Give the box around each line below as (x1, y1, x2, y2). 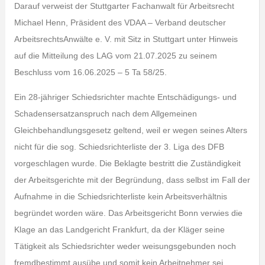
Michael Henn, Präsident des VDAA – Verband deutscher (14, 18, 226, 27)
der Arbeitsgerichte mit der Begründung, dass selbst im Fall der (14, 175, 250, 185)
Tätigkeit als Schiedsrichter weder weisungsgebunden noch (14, 241, 236, 251)
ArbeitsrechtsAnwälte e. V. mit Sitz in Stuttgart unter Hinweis (14, 34, 238, 44)
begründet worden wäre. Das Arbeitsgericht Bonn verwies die (14, 208, 243, 218)
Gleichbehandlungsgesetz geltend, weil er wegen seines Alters (14, 125, 247, 135)
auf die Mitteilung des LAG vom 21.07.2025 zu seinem (14, 51, 217, 60)
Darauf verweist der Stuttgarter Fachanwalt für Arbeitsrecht (14, 1, 234, 11)
